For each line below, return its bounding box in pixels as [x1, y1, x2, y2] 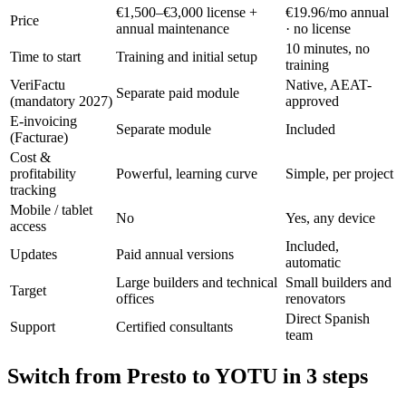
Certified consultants [116, 318, 233, 334]
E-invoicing [10, 112, 77, 129]
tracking [10, 181, 56, 198]
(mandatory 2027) [10, 92, 112, 109]
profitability [10, 165, 76, 181]
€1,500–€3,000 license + [116, 4, 257, 20]
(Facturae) [10, 129, 68, 145]
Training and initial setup [116, 48, 257, 64]
